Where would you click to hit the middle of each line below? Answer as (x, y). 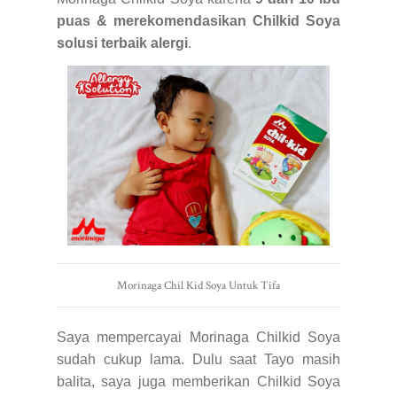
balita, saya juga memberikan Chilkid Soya (198, 382)
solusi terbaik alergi (122, 43)
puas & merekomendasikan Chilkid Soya (198, 21)
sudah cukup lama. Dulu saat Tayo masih (198, 360)
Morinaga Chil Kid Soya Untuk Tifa (198, 286)
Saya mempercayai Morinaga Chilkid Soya (198, 338)
